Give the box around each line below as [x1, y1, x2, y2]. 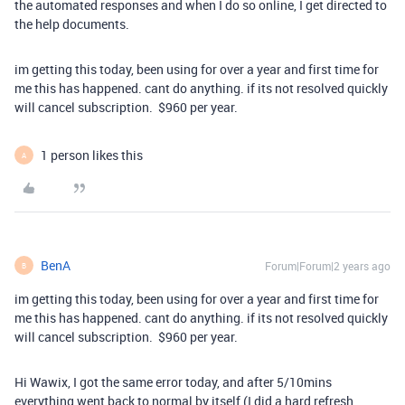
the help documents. [14, 15, 129, 33]
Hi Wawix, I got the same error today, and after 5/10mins [14, 373, 332, 391]
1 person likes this [41, 146, 143, 164]
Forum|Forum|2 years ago [265, 259, 391, 273]
